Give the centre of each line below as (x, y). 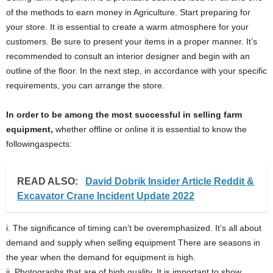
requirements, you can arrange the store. (85, 85)
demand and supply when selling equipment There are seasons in (133, 242)
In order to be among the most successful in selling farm (124, 114)
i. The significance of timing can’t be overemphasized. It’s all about (134, 228)
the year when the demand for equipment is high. (101, 257)
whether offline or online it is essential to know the (150, 129)
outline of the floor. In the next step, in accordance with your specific (136, 70)
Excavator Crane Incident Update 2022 (106, 196)
